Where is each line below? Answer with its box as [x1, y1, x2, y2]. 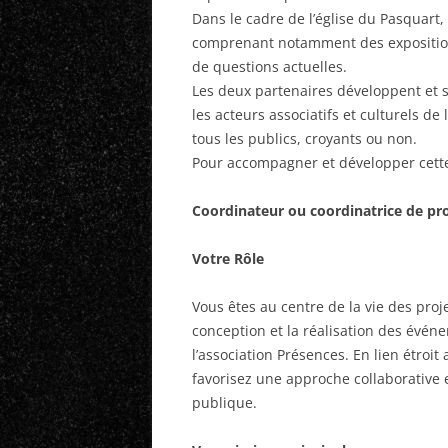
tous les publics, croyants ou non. [192, 129, 417, 148]
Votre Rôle [192, 249, 264, 268]
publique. [192, 393, 257, 412]
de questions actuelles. [192, 57, 347, 76]
